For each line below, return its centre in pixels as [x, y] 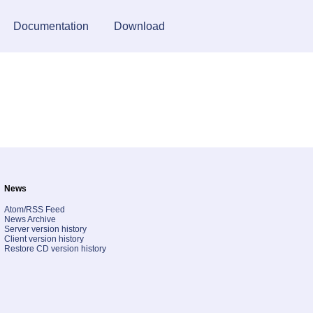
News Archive [30, 219]
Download [139, 26]
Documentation [51, 26]
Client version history [44, 239]
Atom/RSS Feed [35, 209]
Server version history [45, 229]
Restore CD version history [55, 248]
